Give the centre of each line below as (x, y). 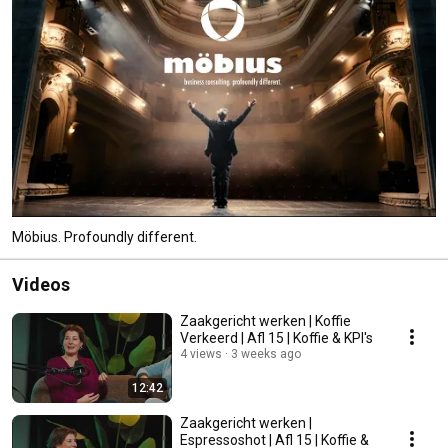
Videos (41, 284)
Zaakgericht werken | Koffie (265, 320)
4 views (201, 353)
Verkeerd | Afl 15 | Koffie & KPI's (276, 337)
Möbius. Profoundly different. (104, 236)
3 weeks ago (266, 353)
